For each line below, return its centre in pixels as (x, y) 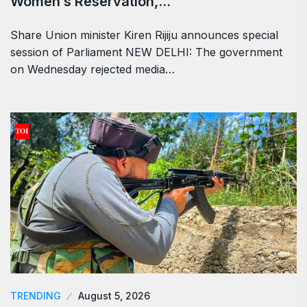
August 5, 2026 (114, 296)
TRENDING (36, 296)
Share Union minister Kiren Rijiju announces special (144, 35)
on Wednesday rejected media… (93, 70)
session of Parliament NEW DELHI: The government (146, 52)
